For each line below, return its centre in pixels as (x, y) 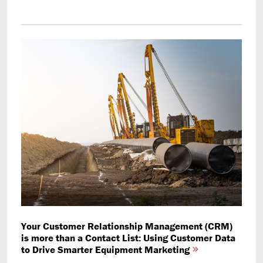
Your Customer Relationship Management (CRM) (127, 226)
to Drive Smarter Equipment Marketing (107, 249)
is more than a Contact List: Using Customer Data (128, 237)
